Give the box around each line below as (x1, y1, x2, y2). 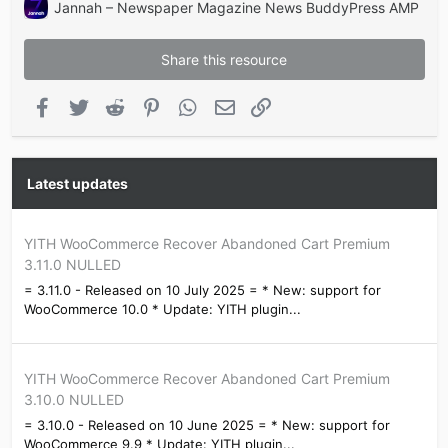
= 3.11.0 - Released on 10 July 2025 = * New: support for (23, 282, 381, 299)
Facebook (54, 97, 116, 114)
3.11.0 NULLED (23, 256, 121, 274)
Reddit (127, 97, 168, 114)
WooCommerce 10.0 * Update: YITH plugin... (23, 301, 301, 318)
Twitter (90, 97, 135, 114)
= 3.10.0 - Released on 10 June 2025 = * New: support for (23, 417, 390, 434)
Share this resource (161, 51, 287, 69)
